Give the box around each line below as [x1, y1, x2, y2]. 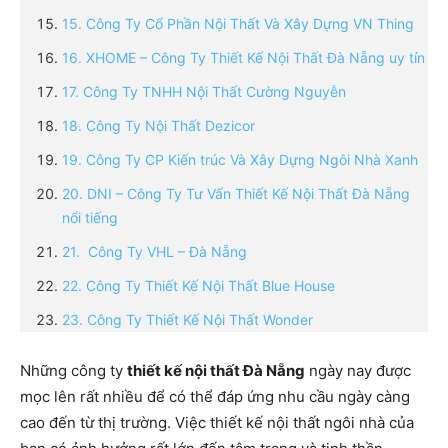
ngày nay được [305, 361, 411, 381]
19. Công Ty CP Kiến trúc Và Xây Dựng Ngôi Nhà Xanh [62, 151, 418, 169]
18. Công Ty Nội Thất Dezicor [62, 117, 255, 135]
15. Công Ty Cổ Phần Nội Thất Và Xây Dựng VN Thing [62, 15, 414, 33]
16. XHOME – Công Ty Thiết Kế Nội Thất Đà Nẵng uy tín [62, 49, 425, 67]
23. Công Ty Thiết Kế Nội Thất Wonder [62, 311, 313, 329]
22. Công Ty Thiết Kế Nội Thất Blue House [62, 277, 335, 295]
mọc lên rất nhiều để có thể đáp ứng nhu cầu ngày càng [20, 387, 410, 407]
